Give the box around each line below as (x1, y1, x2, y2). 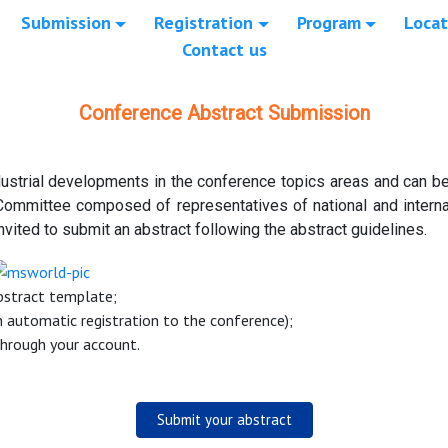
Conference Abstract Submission (78, 101, 370, 126)
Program (296, 11, 361, 35)
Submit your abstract (156, 410, 292, 430)
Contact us (181, 38, 267, 62)
